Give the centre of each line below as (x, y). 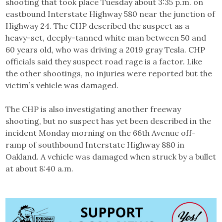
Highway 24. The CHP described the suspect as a (98, 26)
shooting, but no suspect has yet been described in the (109, 121)
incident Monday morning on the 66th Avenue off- (101, 133)
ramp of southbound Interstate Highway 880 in (95, 145)
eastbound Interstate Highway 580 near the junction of (111, 14)
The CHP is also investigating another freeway (93, 109)
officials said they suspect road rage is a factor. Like (104, 62)
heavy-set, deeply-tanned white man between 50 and (106, 38)
